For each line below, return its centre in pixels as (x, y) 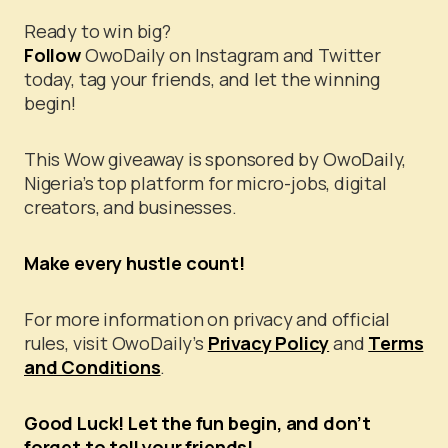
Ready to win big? (97, 31)
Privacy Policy (268, 343)
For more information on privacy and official (207, 319)
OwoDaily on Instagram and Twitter (230, 55)
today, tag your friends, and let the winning (202, 79)
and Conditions (92, 367)
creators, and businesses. (130, 207)
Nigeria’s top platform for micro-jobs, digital (205, 183)
